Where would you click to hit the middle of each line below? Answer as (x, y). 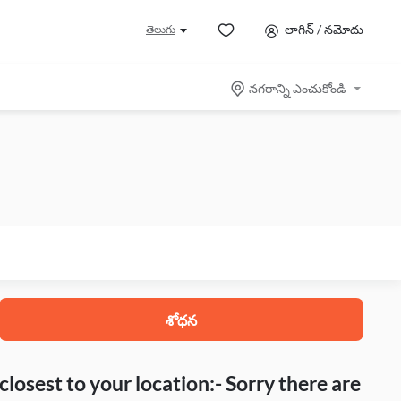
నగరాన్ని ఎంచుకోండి (297, 89)
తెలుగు (160, 29)
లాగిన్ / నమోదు (324, 29)
